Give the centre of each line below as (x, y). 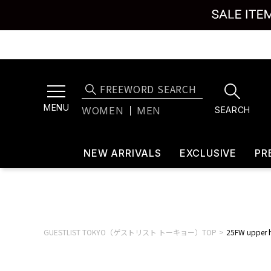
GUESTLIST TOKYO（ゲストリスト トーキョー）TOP (130, 232)
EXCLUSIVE (208, 153)
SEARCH (233, 109)
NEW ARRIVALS (122, 153)
